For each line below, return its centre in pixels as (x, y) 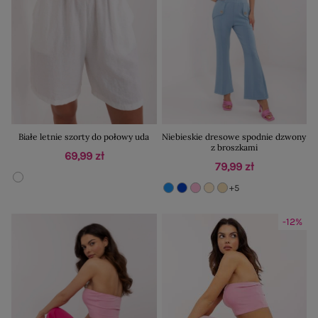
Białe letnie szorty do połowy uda (84, 137)
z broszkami (234, 148)
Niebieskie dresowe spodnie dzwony (234, 137)
